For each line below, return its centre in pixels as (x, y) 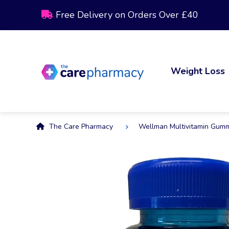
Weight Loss (198, 71)
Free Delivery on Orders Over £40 (125, 15)
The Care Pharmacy (80, 127)
